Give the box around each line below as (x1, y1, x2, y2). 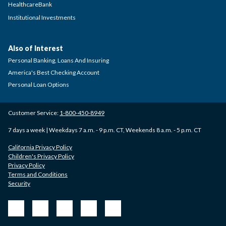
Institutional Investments (8, 13, 76, 21)
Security (8, 179, 30, 187)
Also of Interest (8, 43, 63, 52)
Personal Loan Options (8, 80, 69, 88)
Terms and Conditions (8, 170, 68, 178)
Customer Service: (8, 108, 60, 117)
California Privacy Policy (8, 143, 72, 151)
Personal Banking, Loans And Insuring (8, 56, 109, 64)
